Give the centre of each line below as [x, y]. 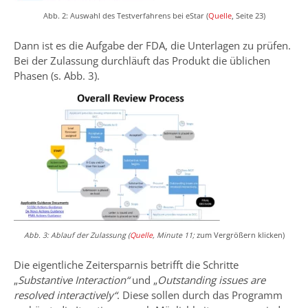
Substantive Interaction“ [74, 279]
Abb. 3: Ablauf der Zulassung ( [77, 235]
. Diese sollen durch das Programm [200, 295]
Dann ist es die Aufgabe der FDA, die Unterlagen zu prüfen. [152, 45]
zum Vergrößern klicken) [240, 235]
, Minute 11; [174, 235]
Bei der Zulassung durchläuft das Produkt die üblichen [142, 60]
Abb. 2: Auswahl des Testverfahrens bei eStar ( [125, 15]
